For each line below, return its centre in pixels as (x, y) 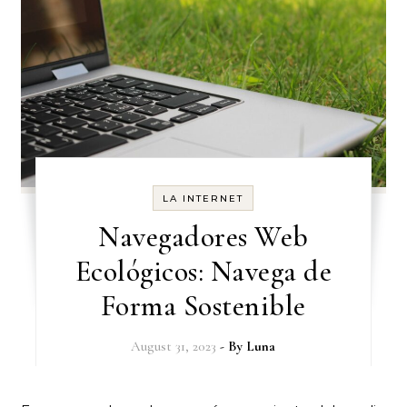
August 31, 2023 (174, 346)
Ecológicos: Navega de (203, 271)
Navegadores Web (203, 236)
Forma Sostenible (203, 305)
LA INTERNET (203, 198)
